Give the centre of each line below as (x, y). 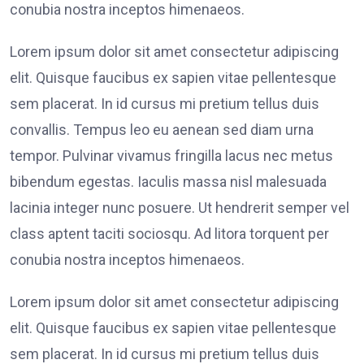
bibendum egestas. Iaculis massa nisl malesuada (168, 182)
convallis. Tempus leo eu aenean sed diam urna (162, 130)
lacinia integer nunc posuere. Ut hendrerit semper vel (180, 208)
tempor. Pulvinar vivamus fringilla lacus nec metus (171, 156)
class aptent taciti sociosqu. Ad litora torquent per (169, 234)
